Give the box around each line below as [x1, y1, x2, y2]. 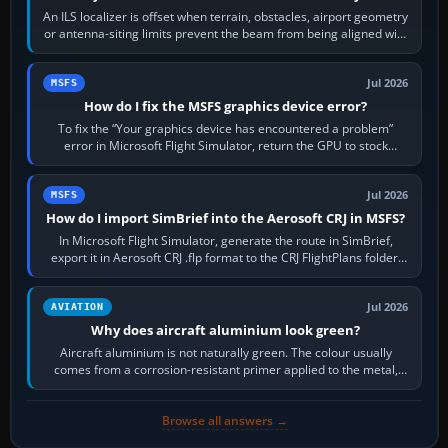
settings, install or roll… [161, 153, 290, 171]
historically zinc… [178, 377, 273, 395]
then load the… [184, 265, 267, 283]
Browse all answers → [161, 411, 288, 429]
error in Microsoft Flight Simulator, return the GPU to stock [63, 136, 388, 154]
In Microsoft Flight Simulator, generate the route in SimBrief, [58, 231, 393, 249]
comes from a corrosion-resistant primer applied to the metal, [53, 360, 398, 378]
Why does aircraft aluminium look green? [91, 320, 361, 339]
